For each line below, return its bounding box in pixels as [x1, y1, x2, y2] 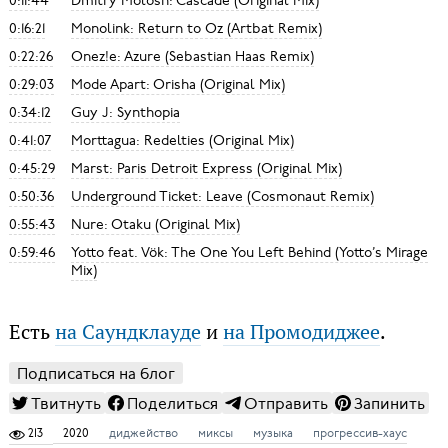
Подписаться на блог [16, 362, 175, 385]
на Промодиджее [222, 318, 380, 345]
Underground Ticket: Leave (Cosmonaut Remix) [70, 186, 374, 206]
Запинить [353, 392, 425, 415]
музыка [252, 424, 293, 441]
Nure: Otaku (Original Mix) [70, 214, 240, 234]
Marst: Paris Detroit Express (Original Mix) [70, 158, 342, 178]
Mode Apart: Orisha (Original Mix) [70, 74, 285, 94]
